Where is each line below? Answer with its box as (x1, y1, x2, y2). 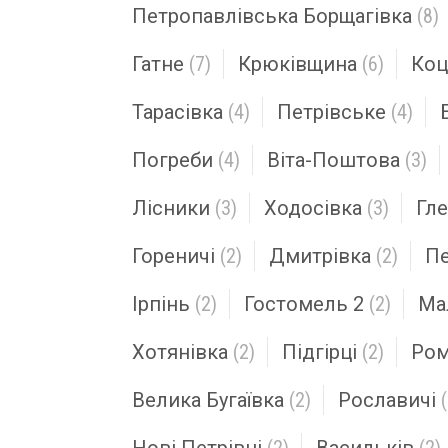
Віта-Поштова (267, 148, 400, 172)
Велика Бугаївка (132, 388, 284, 412)
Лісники (132, 196, 210, 220)
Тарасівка (132, 100, 223, 124)
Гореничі (132, 244, 215, 268)
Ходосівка (264, 196, 362, 220)
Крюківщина (238, 52, 357, 76)
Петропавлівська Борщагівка (132, 4, 412, 28)
